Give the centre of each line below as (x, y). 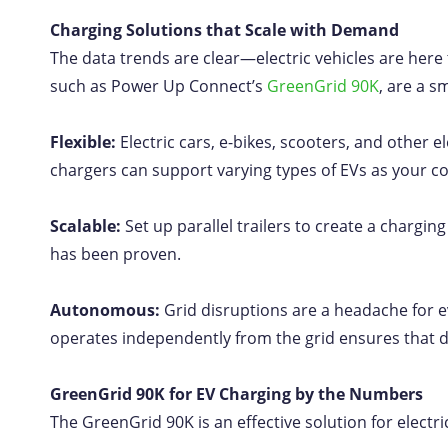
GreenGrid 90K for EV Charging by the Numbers (236, 394)
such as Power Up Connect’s (158, 86)
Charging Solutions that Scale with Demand (224, 30)
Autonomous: (107, 310)
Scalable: (87, 226)
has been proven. (115, 254)
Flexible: (85, 142)
